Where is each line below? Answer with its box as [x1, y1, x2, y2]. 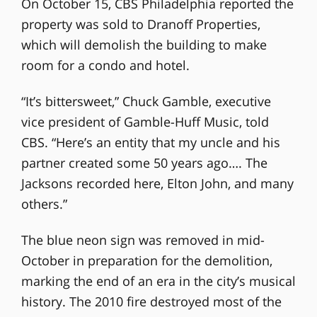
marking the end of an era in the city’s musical [21, 272, 296, 289]
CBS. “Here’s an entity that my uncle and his [21, 133, 280, 151]
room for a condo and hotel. [21, 56, 190, 74]
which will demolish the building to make [21, 35, 267, 53]
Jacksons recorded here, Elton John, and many [21, 174, 294, 192]
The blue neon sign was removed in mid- [21, 231, 265, 248]
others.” [21, 195, 67, 212]
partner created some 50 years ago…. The [21, 154, 267, 171]
